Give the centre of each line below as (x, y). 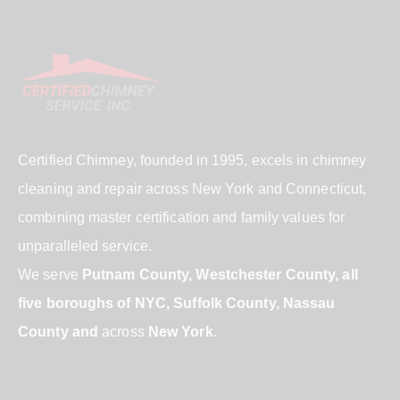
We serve (50, 274)
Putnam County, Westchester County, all (220, 274)
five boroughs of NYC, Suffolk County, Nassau (177, 303)
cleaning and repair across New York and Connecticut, (192, 188)
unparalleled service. (85, 246)
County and (58, 331)
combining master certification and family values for (182, 217)
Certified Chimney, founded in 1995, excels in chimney (192, 160)
